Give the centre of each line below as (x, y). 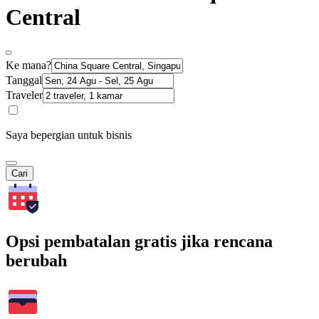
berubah (36, 261)
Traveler (24, 95)
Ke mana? (28, 66)
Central (43, 17)
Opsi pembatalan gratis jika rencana (139, 242)
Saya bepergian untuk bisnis (69, 135)
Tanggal (24, 80)
